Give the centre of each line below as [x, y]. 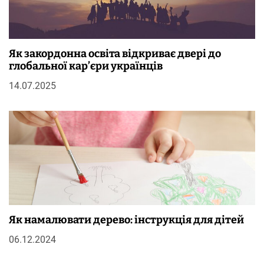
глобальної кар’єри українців [86, 66]
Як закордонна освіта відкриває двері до [115, 54]
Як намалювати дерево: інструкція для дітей [126, 220]
